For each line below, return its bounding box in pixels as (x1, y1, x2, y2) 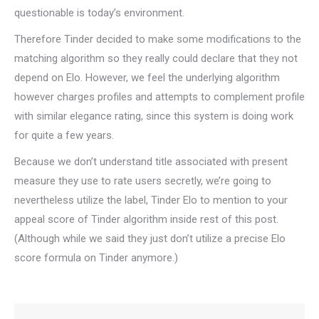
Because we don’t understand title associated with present (14, 155, 288, 168)
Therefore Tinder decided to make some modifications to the (14, 33, 301, 46)
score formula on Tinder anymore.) (14, 251, 178, 264)
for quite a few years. (14, 129, 114, 142)
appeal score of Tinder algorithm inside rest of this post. (14, 213, 278, 226)
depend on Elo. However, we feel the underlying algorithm (14, 71, 280, 84)
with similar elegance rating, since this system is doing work (14, 110, 293, 122)
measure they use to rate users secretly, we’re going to (14, 174, 271, 187)
